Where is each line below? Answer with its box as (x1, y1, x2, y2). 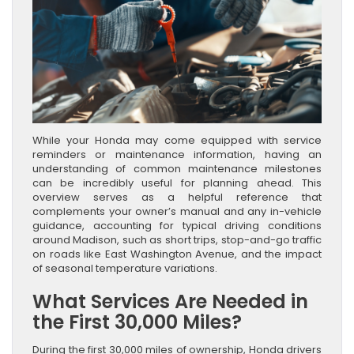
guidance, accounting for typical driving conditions (32, 217, 322, 233)
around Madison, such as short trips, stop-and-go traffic (32, 232, 322, 247)
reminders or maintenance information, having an (32, 146, 322, 162)
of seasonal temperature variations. (32, 260, 217, 276)
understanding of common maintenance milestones (32, 160, 322, 176)
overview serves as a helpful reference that (32, 189, 322, 205)
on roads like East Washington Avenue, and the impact (32, 246, 322, 262)
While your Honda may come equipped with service (32, 132, 322, 148)
